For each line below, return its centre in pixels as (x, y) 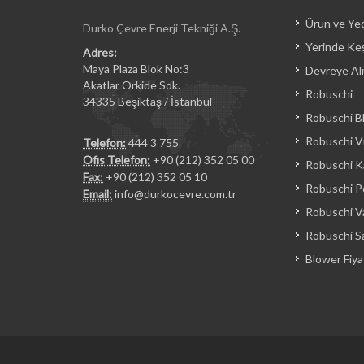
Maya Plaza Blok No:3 (136, 69)
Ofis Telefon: (117, 160)
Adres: (100, 52)
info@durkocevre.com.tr (175, 194)
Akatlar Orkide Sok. (132, 85)
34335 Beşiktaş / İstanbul (147, 101)
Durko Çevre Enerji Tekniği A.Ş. (162, 28)
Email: (97, 194)
